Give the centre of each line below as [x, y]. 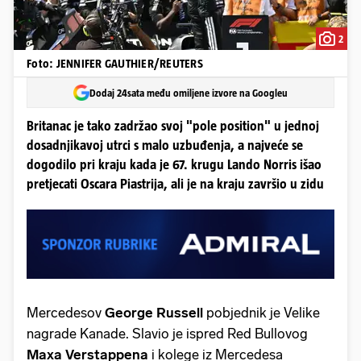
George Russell [156, 312]
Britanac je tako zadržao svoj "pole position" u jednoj [173, 126]
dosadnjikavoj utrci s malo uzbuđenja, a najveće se [165, 145]
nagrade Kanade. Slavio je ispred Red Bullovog [167, 333]
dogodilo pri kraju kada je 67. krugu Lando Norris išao [174, 165]
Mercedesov [66, 312]
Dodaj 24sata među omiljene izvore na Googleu [189, 93]
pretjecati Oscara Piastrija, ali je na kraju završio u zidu [175, 184]
